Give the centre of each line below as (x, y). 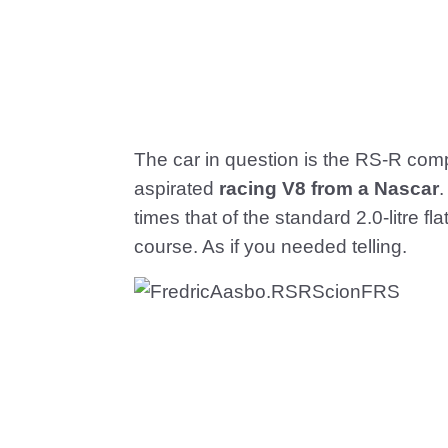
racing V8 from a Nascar (329, 188)
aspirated (176, 188)
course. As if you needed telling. (270, 246)
